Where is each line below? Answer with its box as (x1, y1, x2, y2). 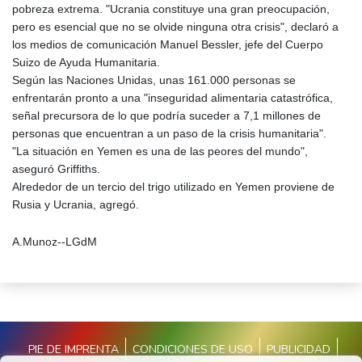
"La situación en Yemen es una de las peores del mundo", (12, 144, 308, 158)
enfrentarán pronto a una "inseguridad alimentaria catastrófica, (12, 90, 333, 104)
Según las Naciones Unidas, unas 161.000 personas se (12, 73, 296, 86)
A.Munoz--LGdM (12, 234, 97, 248)
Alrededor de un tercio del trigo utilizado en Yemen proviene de (12, 179, 335, 193)
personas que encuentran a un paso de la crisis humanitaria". (12, 126, 326, 140)
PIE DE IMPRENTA (27, 341, 119, 357)
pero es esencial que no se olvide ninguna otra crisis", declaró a (12, 19, 339, 33)
